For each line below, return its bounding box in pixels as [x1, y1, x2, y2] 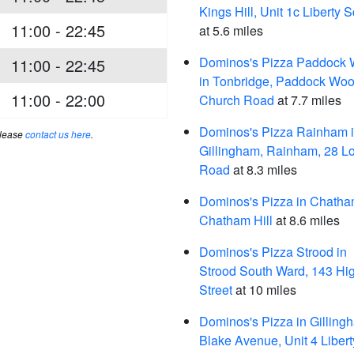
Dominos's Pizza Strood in [199, 243, 347, 261]
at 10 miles [232, 281, 296, 299]
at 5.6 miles [199, 21, 263, 40]
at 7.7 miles [274, 91, 341, 109]
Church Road [199, 91, 274, 109]
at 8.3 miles [230, 160, 297, 179]
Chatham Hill [199, 211, 273, 229]
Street [199, 281, 232, 299]
